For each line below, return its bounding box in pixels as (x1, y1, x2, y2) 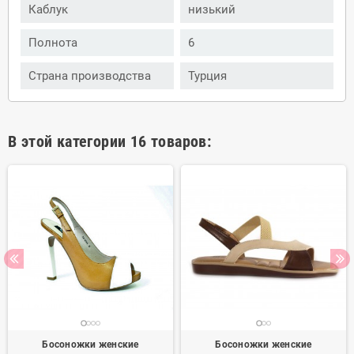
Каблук (28, 2, 68, 17)
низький (188, 2, 235, 17)
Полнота (28, 35, 77, 50)
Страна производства (28, 68, 151, 83)
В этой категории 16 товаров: (8, 131, 212, 151)
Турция (188, 68, 227, 83)
